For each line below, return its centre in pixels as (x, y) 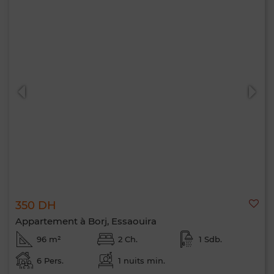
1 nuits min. (141, 261)
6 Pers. (50, 261)
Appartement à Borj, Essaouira (86, 221)
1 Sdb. (211, 239)
